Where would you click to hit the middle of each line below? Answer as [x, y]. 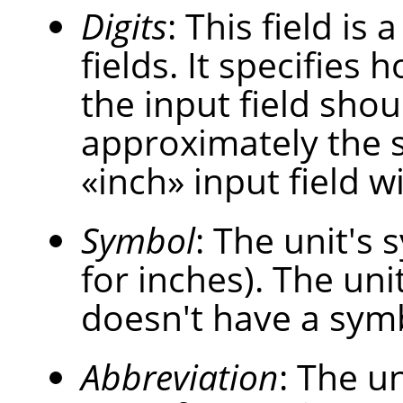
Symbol [138, 240]
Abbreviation [180, 377]
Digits [124, 26]
